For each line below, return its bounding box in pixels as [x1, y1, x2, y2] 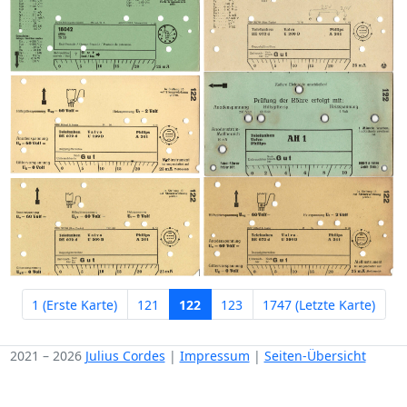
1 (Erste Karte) [32, 295, 117, 313]
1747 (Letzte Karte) [263, 295, 375, 313]
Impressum [179, 346, 250, 364]
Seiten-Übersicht [263, 346, 366, 364]
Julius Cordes [84, 346, 165, 364]
